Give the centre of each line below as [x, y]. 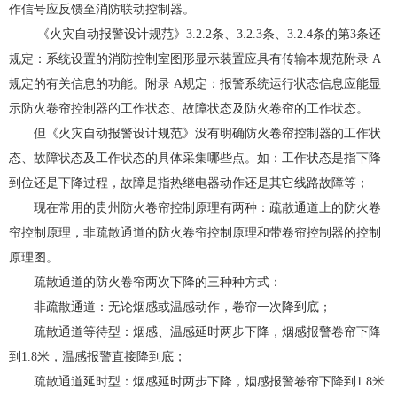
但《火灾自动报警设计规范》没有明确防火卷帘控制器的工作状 [207, 133]
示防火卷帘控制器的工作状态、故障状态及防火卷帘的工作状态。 [189, 109]
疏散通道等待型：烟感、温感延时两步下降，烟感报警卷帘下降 [207, 332]
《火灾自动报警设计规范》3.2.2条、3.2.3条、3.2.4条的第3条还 [207, 34]
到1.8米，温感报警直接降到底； [97, 357]
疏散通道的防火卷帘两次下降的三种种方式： [158, 282]
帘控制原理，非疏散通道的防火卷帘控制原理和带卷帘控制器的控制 [195, 233]
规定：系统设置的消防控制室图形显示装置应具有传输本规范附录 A [195, 59]
